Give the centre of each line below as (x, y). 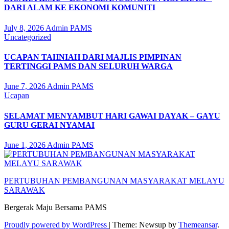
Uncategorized (28, 37)
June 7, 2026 (26, 86)
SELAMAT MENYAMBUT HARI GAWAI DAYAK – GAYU (112, 116)
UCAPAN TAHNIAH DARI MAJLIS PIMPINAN (93, 57)
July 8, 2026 (25, 28)
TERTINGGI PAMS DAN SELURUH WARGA (88, 66)
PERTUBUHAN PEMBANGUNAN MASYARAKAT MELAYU (114, 180)
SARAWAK (25, 190)
